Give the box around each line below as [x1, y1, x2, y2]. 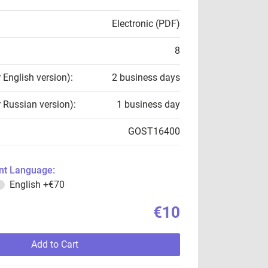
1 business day [117, 99, 180, 110]
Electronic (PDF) [112, 18, 180, 29]
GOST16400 [128, 126, 180, 137]
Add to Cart [31, 239, 78, 250]
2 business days [112, 72, 180, 83]
